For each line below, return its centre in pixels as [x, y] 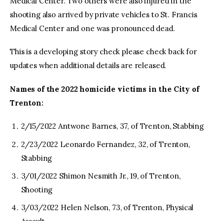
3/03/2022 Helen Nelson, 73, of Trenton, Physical [107, 208]
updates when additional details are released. [88, 66]
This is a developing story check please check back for [103, 52]
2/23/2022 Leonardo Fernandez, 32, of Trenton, [105, 144]
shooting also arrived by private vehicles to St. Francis [104, 14]
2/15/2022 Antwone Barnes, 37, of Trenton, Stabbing [112, 126]
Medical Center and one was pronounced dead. [92, 28]
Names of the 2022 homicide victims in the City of [105, 89]
